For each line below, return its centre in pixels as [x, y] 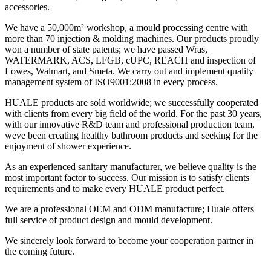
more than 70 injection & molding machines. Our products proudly [132, 39]
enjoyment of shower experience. [68, 146]
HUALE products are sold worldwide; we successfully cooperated [132, 103]
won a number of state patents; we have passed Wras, [106, 50]
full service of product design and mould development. [109, 220]
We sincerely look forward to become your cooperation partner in [129, 241]
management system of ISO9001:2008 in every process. [111, 82]
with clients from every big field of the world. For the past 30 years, [133, 114]
